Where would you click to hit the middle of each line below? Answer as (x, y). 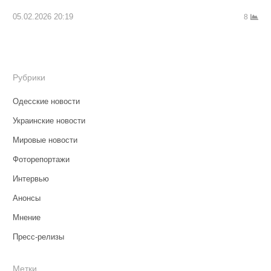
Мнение (26, 218)
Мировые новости (45, 140)
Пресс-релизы (38, 237)
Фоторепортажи (41, 160)
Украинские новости (49, 121)
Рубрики (29, 78)
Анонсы (26, 198)
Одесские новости (46, 102)
